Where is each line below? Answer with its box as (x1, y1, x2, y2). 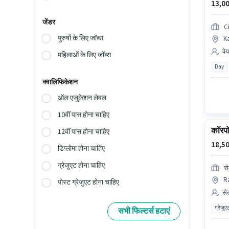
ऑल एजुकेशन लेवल (58, 93, 107, 104)
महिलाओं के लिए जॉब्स (58, 50, 111, 61)
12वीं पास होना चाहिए (58, 127, 110, 138)
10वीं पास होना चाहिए (58, 110, 110, 121)
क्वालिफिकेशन (42, 77, 78, 88)
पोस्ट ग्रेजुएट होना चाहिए (58, 177, 120, 188)
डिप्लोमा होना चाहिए (58, 144, 105, 154)
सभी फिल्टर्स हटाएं (118, 205, 170, 217)
